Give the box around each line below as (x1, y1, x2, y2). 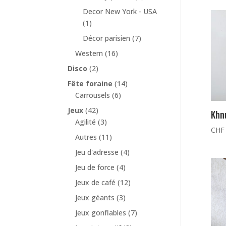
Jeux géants (75, 193, 115, 203)
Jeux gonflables (75, 208, 127, 218)
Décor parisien (83, 33, 131, 43)
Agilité (75, 117, 96, 127)
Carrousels (75, 90, 110, 100)
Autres (75, 132, 97, 142)
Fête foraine (68, 79, 113, 89)
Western (75, 48, 103, 59)
